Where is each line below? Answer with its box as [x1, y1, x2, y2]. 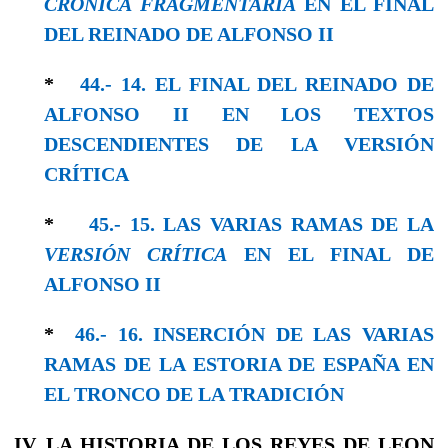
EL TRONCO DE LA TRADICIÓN [44, 382, 344, 405]
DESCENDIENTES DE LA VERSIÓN [44, 132, 434, 155]
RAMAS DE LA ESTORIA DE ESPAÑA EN [44, 352, 434, 375]
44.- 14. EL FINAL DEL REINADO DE [80, 72, 435, 95]
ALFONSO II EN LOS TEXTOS [44, 102, 434, 125]
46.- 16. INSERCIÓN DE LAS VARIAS [75, 322, 435, 345]
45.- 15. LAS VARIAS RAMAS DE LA [88, 212, 435, 235]
